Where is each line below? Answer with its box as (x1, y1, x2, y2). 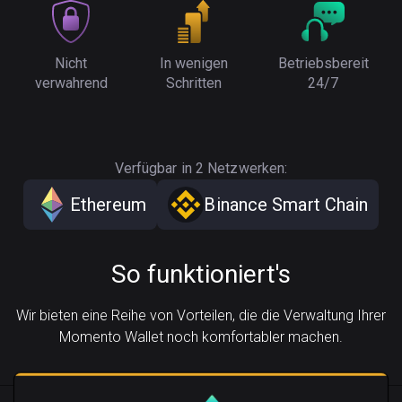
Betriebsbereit (277, 55, 369, 72)
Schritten (165, 74, 222, 92)
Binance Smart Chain (204, 194, 369, 215)
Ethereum (69, 194, 147, 215)
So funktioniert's (111, 259, 291, 289)
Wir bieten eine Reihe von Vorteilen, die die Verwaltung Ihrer (16, 307, 386, 324)
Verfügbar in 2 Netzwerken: (114, 160, 288, 177)
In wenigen (159, 55, 228, 72)
